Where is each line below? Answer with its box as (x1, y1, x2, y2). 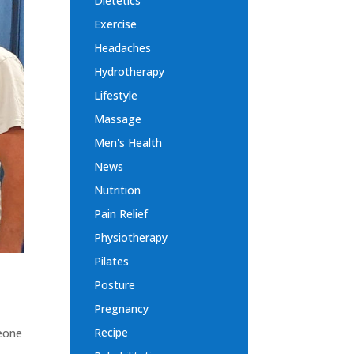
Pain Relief (94, 206, 149, 222)
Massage (94, 111, 142, 127)
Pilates (94, 254, 130, 269)
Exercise (94, 17, 137, 32)
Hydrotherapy (94, 64, 165, 80)
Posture (94, 277, 136, 293)
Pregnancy (94, 301, 149, 317)
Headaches (94, 40, 152, 56)
